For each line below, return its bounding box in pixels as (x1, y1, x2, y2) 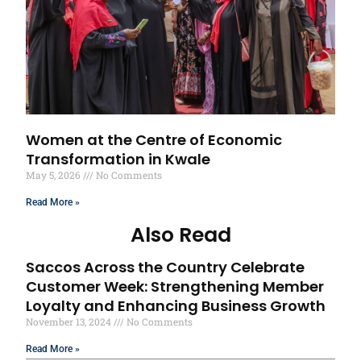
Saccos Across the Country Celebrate (26, 256, 305, 277)
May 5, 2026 (26, 168, 84, 182)
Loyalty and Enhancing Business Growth (26, 295, 326, 316)
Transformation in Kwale (26, 149, 211, 170)
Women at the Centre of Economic (26, 130, 283, 151)
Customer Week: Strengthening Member (26, 276, 325, 297)
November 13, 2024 (26, 314, 114, 328)
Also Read (130, 220, 231, 249)
